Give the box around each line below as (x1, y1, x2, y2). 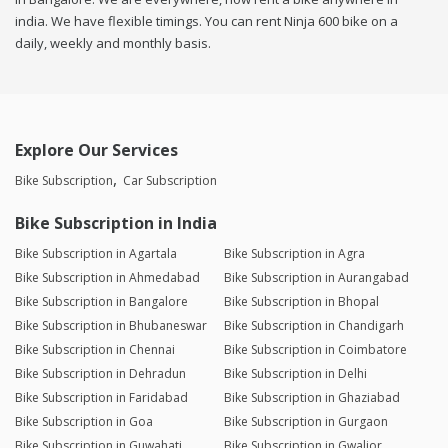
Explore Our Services (15, 139, 178, 162)
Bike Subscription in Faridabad (15, 389, 188, 407)
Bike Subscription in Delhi (223, 365, 367, 383)
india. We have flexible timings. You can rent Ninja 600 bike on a (15, 12, 398, 31)
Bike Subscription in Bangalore (15, 293, 188, 311)
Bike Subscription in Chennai (15, 341, 175, 359)
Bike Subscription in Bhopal (223, 293, 379, 311)
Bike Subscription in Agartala (15, 245, 177, 263)
